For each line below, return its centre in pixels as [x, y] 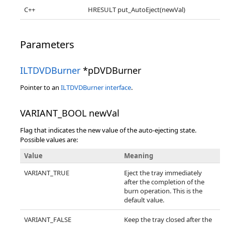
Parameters [47, 44]
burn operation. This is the [163, 191]
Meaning [139, 156]
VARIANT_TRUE [47, 173]
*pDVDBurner [111, 70]
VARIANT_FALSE [48, 219]
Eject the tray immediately [163, 173]
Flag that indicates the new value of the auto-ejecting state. [108, 130]
